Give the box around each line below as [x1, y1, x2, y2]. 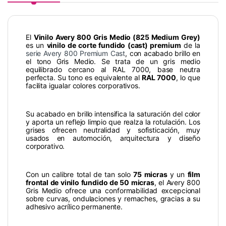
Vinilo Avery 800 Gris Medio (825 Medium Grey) [33, 33, 200, 42]
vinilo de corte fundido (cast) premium [46, 41, 181, 50]
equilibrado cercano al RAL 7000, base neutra [26, 65, 200, 74]
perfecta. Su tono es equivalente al [26, 73, 142, 82]
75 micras [133, 170, 167, 179]
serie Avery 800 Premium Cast [26, 49, 126, 58]
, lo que [176, 73, 200, 82]
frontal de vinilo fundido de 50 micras [26, 178, 154, 187]
